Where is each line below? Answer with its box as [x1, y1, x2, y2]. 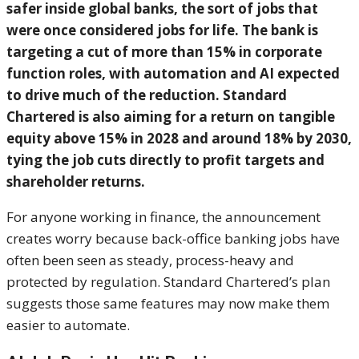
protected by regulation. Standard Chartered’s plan [6, 272, 330, 292]
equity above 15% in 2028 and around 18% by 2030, [6, 129, 352, 148]
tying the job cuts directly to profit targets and [6, 151, 325, 170]
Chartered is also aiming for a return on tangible [6, 107, 335, 127]
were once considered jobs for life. [6, 21, 242, 40]
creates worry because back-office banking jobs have [6, 229, 340, 248]
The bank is [242, 21, 318, 40]
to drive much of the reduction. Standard [6, 86, 287, 105]
